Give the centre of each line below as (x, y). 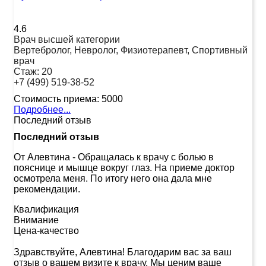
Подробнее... (42, 109)
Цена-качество (46, 230)
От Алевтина (42, 157)
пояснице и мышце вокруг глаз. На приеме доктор (124, 167)
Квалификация (46, 209)
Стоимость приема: (56, 99)
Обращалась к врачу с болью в (146, 157)
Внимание (36, 220)
